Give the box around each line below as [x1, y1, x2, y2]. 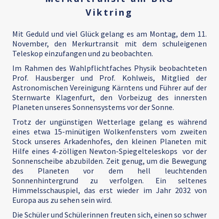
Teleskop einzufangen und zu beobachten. [12, 48, 153, 58]
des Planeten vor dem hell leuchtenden [12, 166, 207, 175]
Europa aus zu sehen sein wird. [12, 195, 115, 205]
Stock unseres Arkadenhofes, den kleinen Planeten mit [12, 136, 207, 146]
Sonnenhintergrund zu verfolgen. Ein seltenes [12, 175, 207, 185]
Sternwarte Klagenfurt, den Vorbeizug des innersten [12, 92, 207, 102]
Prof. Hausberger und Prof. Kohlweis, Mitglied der [12, 73, 207, 83]
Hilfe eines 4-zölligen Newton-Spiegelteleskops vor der [12, 146, 207, 156]
